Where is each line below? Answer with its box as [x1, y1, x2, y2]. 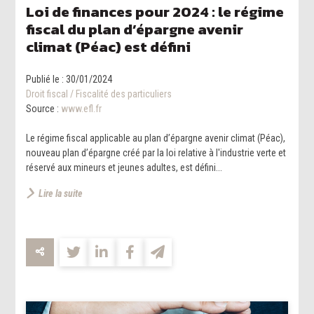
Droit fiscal [26, 88, 69, 100]
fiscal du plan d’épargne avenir [26, 18, 244, 40]
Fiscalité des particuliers [76, 88, 172, 100]
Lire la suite [39, 187, 83, 199]
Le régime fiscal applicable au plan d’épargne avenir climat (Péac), [26, 132, 286, 144]
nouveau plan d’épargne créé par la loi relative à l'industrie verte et [26, 146, 287, 158]
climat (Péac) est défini [26, 35, 191, 57]
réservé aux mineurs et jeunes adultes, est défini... [26, 161, 223, 173]
